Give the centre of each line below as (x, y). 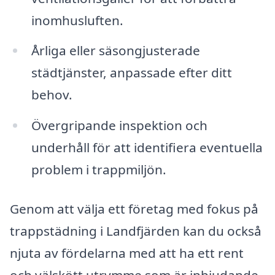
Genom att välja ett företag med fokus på (134, 208)
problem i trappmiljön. (99, 170)
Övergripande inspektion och (119, 126)
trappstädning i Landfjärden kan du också (136, 230)
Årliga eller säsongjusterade (115, 51)
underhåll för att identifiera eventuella (147, 148)
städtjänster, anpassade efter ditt (131, 73)
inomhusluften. (77, 20)
